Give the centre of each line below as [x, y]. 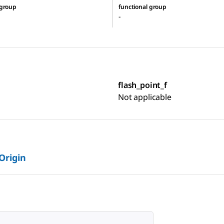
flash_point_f [142, 85]
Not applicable [145, 97]
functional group [143, 6]
